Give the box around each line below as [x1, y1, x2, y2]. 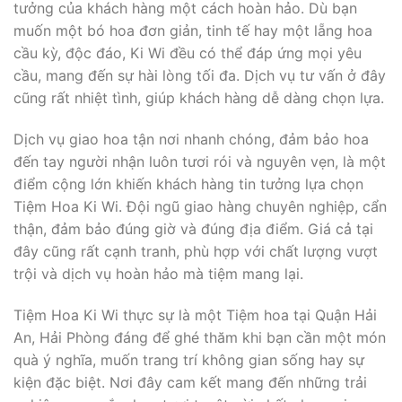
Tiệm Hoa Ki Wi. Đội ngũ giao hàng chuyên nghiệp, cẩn [13, 197, 387, 215]
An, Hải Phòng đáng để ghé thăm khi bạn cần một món [13, 328, 386, 346]
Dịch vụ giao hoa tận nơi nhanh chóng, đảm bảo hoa [13, 129, 369, 148]
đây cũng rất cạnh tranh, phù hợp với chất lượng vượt [13, 241, 378, 260]
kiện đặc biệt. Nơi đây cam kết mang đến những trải [13, 372, 367, 391]
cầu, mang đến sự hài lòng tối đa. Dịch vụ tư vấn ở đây [13, 66, 386, 85]
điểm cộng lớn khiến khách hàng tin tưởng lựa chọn [13, 174, 363, 193]
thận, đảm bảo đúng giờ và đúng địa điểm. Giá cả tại [13, 219, 373, 238]
